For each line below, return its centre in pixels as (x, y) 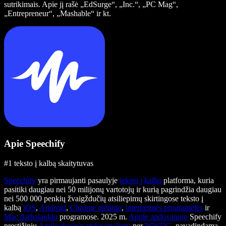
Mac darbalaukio (31, 217)
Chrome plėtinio (96, 208)
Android (53, 208)
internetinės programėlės (164, 208)
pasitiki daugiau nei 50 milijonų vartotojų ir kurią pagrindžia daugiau (113, 190)
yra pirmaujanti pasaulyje (78, 181)
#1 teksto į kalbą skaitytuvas (49, 163)
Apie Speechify (35, 144)
